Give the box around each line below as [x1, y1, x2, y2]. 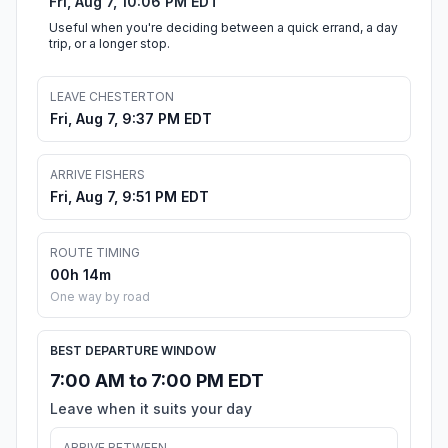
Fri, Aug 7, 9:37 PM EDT [50, 110, 212, 128]
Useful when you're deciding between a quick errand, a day [49, 20, 398, 36]
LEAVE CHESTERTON [50, 89, 174, 105]
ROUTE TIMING [50, 245, 140, 261]
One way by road [50, 289, 150, 305]
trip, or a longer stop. [49, 36, 170, 52]
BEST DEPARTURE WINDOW [50, 343, 216, 359]
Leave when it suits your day [50, 400, 252, 418]
